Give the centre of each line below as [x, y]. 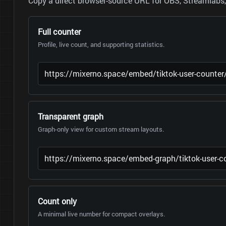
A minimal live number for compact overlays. [101, 214]
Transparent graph [70, 117]
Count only [57, 201]
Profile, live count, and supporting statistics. [101, 45]
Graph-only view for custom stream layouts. [101, 129]
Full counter [59, 32]
